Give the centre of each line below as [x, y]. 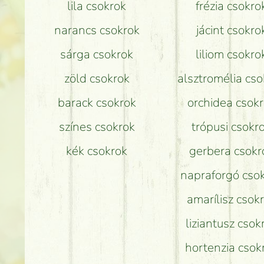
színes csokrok [97, 127]
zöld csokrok [97, 79]
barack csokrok [97, 103]
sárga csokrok [97, 55]
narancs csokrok [97, 30]
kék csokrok [97, 151]
